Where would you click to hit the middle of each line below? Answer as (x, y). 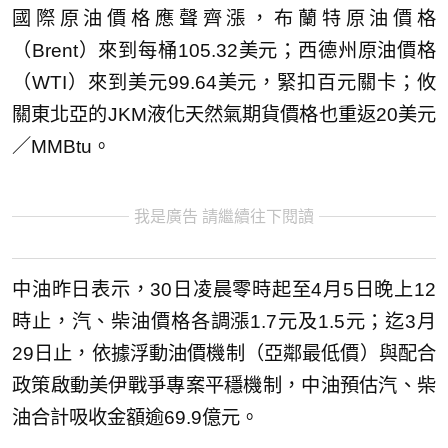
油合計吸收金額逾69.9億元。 (135, 417)
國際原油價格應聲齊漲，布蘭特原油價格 (224, 19)
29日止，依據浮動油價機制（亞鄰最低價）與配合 (224, 353)
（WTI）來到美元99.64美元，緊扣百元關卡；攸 (224, 83)
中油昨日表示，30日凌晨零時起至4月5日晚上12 (224, 289)
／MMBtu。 (61, 147)
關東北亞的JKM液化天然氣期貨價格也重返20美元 (224, 115)
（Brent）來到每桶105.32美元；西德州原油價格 (224, 51)
